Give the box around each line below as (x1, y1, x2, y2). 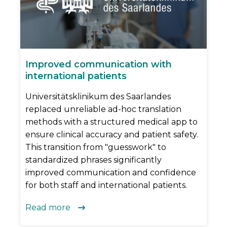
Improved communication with (25, 59, 172, 70)
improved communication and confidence (25, 168, 196, 178)
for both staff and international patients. (25, 180, 187, 191)
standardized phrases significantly (25, 155, 162, 165)
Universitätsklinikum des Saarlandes (25, 92, 171, 102)
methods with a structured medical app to (25, 117, 198, 127)
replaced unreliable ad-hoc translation (25, 104, 181, 115)
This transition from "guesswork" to (25, 142, 166, 153)
